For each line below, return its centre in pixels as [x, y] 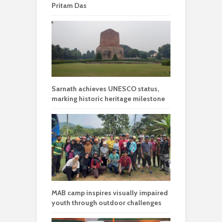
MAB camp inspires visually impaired [110, 193]
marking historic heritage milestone [108, 98]
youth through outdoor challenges [107, 203]
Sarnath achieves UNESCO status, [105, 88]
